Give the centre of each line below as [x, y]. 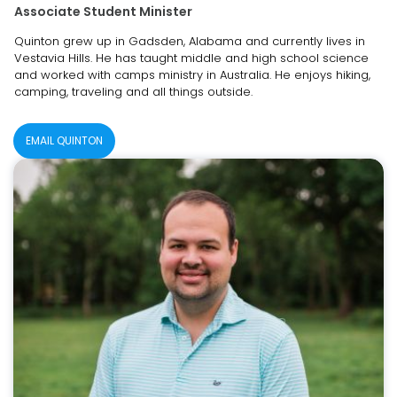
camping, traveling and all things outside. [133, 91]
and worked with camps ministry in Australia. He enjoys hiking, [192, 74]
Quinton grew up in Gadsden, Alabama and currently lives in [190, 41]
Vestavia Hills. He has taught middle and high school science [191, 58]
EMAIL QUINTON [64, 140]
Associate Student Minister [103, 11]
